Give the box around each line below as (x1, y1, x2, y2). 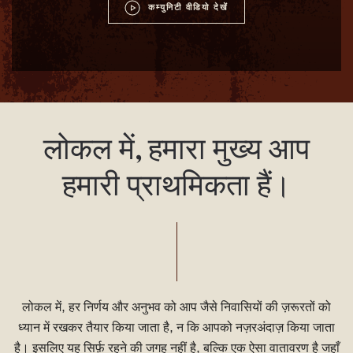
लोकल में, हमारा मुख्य (43, 136, 262, 168)
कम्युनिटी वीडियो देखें (148, 2, 229, 14)
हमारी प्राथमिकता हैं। (61, 173, 292, 204)
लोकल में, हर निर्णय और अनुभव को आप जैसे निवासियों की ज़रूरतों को (22, 299, 331, 317)
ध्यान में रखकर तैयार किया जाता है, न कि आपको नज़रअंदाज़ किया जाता (18, 319, 335, 337)
